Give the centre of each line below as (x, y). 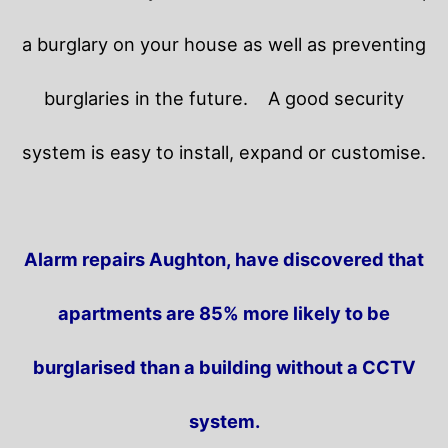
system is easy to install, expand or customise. (224, 152)
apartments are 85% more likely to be (224, 313)
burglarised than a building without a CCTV (224, 367)
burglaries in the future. (156, 98)
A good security (336, 98)
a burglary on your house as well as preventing (224, 44)
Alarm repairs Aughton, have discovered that (224, 259)
